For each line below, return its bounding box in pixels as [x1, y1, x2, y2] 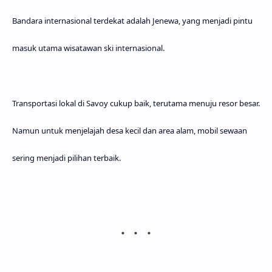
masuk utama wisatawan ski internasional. [12, 42, 165, 53]
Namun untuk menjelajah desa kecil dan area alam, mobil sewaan [12, 124, 247, 136]
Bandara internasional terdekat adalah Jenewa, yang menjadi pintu [12, 15, 253, 26]
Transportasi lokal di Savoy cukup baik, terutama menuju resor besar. [12, 97, 260, 109]
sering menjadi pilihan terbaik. [12, 152, 121, 163]
